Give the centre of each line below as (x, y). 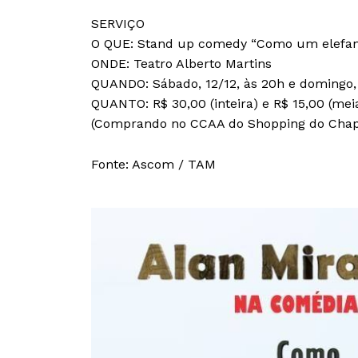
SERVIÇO (118, 23)
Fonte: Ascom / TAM (153, 164)
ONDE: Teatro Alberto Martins (181, 63)
